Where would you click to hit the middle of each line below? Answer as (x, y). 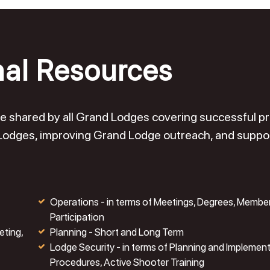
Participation (77, 217)
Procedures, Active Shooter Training (127, 262)
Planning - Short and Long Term (117, 232)
